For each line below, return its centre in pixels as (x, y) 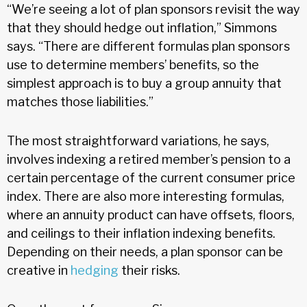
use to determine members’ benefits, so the (133, 64)
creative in (39, 270)
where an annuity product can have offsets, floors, (151, 214)
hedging (95, 270)
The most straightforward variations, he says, (138, 140)
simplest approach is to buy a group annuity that (144, 83)
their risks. (149, 270)
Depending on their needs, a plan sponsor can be (145, 251)
